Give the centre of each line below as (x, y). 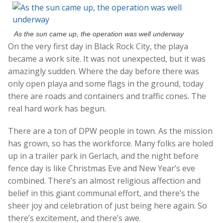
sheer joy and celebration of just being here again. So (108, 205)
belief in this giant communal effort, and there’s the (104, 193)
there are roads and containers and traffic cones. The (107, 96)
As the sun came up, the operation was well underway (99, 34)
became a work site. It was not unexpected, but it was (107, 58)
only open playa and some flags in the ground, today (106, 83)
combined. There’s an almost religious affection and (104, 180)
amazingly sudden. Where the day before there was (104, 71)
